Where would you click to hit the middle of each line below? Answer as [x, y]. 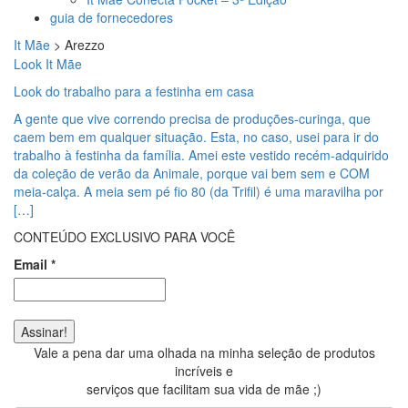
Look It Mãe [48, 64]
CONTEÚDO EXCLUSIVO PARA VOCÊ [124, 237]
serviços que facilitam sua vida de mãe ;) [204, 389]
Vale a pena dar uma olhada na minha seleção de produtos [204, 352]
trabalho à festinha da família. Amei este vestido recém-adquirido [201, 155]
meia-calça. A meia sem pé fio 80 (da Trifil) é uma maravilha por [199, 191]
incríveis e [204, 371]
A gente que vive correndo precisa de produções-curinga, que [192, 118]
